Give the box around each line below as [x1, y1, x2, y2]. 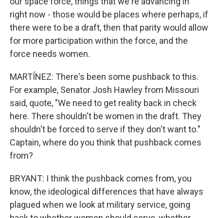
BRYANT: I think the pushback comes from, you [10, 173, 192, 183]
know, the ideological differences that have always [10, 186, 203, 197]
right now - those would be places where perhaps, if [10, 9, 208, 19]
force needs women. [10, 49, 90, 59]
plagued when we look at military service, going [10, 200, 190, 210]
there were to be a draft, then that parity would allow [10, 22, 208, 33]
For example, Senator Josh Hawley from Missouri [10, 85, 199, 95]
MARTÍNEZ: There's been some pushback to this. [10, 72, 199, 82]
